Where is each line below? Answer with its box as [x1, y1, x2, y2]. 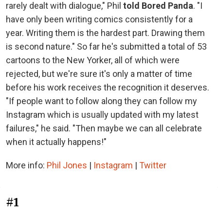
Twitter [139, 160, 166, 170]
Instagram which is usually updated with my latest [6, 109, 199, 120]
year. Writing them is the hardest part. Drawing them [6, 27, 205, 38]
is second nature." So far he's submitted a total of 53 [6, 41, 207, 52]
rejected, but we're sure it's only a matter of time [6, 68, 192, 79]
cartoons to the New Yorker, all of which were [6, 54, 180, 65]
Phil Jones [47, 160, 87, 170]
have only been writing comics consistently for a [6, 14, 193, 24]
